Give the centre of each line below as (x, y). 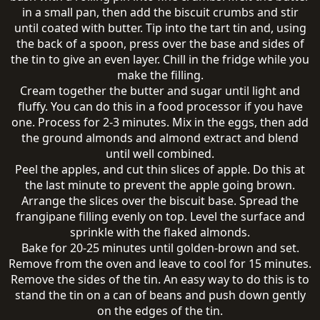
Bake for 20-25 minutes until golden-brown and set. (160, 248)
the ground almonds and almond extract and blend (160, 138)
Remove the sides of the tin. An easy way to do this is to (160, 279)
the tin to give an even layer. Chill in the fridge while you (160, 59)
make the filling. (160, 75)
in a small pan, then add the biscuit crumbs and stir (160, 12)
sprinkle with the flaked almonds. (160, 232)
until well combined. (160, 154)
